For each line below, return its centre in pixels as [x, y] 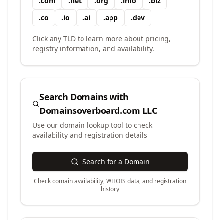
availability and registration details [90, 135]
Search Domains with [84, 97]
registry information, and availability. [93, 48]
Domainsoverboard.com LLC [98, 110]
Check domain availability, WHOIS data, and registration [110, 181]
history [110, 189]
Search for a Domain [116, 161]
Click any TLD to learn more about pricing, [102, 39]
